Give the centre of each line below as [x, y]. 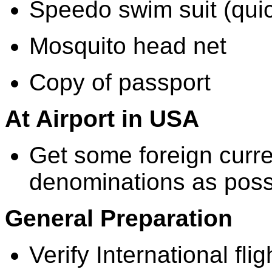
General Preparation [119, 218]
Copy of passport [120, 82]
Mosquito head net [128, 46]
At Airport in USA [102, 118]
